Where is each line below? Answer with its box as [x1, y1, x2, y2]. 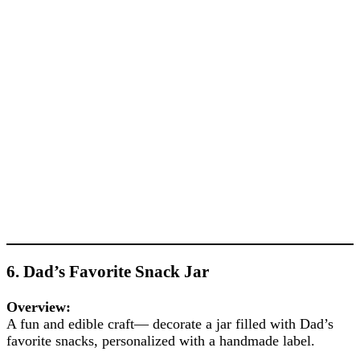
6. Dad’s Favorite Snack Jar [6, 262, 209, 282]
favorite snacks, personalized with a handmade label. [6, 333, 315, 350]
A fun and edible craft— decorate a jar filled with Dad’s [6, 316, 333, 333]
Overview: [6, 299, 71, 316]
